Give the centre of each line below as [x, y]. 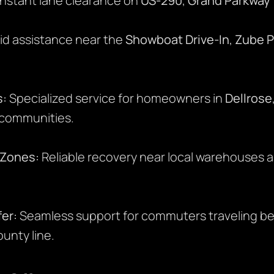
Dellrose [248, 98]
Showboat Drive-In [177, 40]
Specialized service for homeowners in [116, 98]
